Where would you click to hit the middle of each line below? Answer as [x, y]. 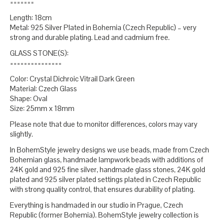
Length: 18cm [31, 17]
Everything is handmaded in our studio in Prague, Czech [96, 205]
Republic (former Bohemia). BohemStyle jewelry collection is [104, 215]
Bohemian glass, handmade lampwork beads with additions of [107, 159]
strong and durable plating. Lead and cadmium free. [90, 37]
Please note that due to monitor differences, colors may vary [104, 124]
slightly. [21, 134]
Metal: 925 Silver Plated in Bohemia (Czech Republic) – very [103, 27]
